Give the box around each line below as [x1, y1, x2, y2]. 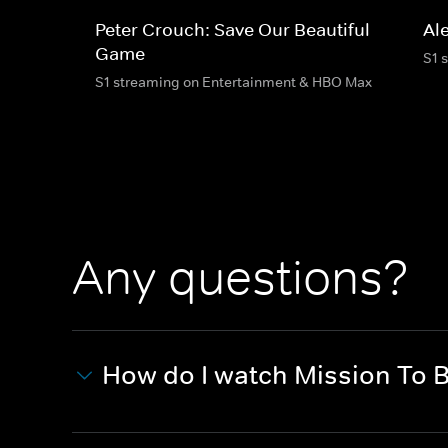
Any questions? [72, 248, 409, 307]
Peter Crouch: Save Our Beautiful [95, 18, 370, 41]
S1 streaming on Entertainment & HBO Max [95, 72, 372, 91]
